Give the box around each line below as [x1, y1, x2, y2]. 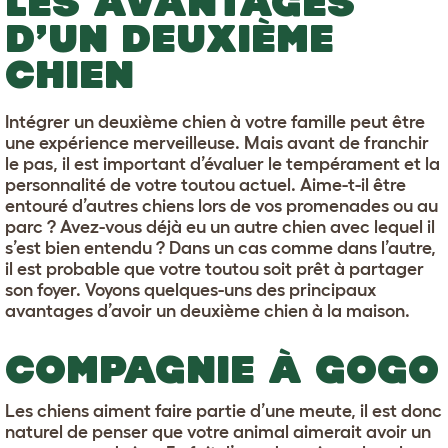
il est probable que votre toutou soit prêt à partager [5, 259, 424, 280]
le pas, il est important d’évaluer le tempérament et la [5, 154, 440, 175]
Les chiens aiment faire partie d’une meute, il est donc [5, 401, 442, 422]
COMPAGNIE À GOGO [5, 347, 439, 392]
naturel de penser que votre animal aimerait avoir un [5, 422, 431, 443]
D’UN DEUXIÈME [5, 16, 334, 61]
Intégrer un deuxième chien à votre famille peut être [5, 112, 425, 133]
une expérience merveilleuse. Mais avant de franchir [5, 133, 429, 154]
